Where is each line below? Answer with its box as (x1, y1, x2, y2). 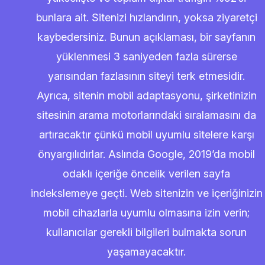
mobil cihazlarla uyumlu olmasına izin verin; (43, 206, 250, 219)
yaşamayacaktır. (107, 245, 186, 258)
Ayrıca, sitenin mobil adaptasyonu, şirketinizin (36, 89, 257, 102)
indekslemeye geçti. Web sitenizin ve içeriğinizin (30, 187, 263, 199)
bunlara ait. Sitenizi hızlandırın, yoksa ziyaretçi (35, 11, 257, 24)
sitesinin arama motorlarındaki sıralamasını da (37, 109, 256, 121)
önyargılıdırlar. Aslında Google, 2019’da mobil (38, 148, 255, 160)
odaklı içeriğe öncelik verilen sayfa (63, 167, 230, 180)
